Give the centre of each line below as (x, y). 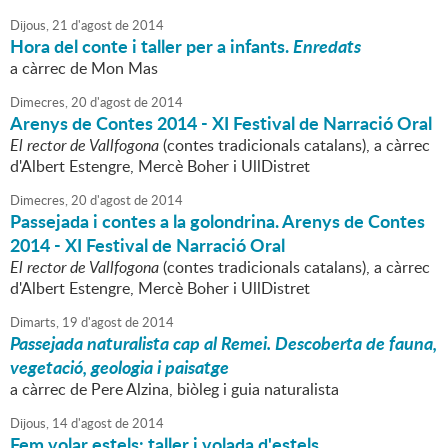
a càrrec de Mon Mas (84, 68)
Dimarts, (34, 322)
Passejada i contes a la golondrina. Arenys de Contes (217, 221)
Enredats (327, 46)
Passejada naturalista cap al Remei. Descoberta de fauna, (223, 343)
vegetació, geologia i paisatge (119, 367)
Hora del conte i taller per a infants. (151, 46)
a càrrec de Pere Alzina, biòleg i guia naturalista (174, 389)
